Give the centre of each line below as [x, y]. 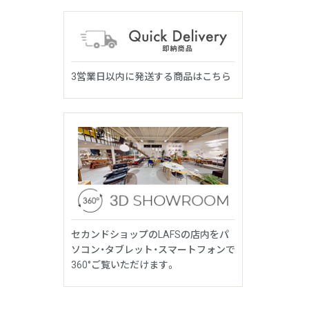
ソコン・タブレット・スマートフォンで [153, 250]
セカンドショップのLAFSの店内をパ [150, 235]
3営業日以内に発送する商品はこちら [151, 76]
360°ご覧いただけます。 [123, 265]
